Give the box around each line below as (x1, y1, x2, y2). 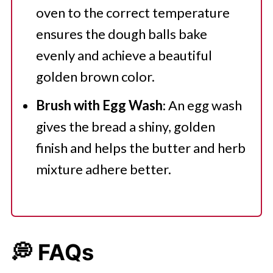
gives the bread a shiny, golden (35, 118, 215, 135)
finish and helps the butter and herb (35, 139, 246, 156)
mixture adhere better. (35, 160, 171, 177)
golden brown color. (35, 68, 155, 85)
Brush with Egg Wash (35, 96, 163, 113)
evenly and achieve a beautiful (35, 46, 212, 63)
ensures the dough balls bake (35, 25, 207, 42)
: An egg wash (162, 96, 242, 113)
